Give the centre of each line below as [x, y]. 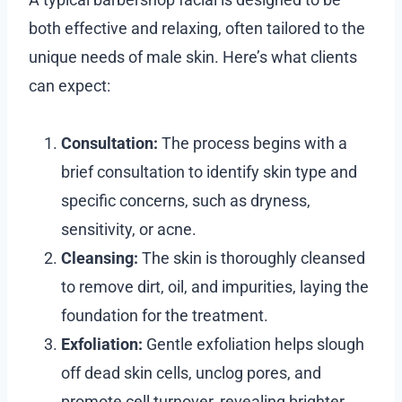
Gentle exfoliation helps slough [253, 344]
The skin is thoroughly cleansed [252, 258]
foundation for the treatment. [165, 315]
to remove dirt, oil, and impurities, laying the [215, 286]
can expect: [70, 85]
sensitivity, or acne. [129, 229]
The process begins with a [253, 143]
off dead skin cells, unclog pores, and [191, 372]
